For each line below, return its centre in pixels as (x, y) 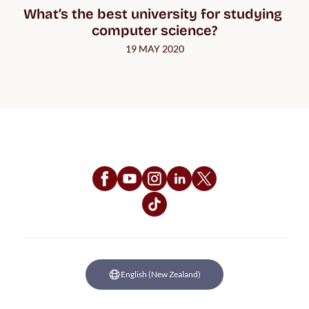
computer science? (154, 30)
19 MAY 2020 (154, 48)
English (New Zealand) (160, 274)
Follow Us (154, 147)
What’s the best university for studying (153, 13)
